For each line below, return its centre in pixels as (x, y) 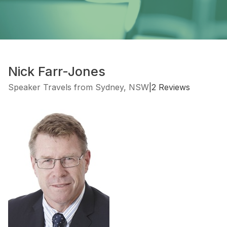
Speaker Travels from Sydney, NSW (79, 87)
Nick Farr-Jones (57, 72)
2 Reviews (171, 87)
